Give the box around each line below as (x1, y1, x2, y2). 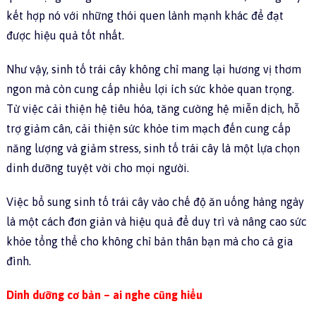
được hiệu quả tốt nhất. (6, 29, 124, 42)
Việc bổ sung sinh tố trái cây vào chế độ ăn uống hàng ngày (6, 195, 304, 209)
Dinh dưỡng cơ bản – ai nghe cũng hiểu (6, 288, 202, 302)
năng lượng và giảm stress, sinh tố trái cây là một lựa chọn (6, 142, 300, 155)
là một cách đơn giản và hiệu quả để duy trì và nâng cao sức (6, 215, 307, 229)
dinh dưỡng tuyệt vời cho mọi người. (6, 162, 189, 175)
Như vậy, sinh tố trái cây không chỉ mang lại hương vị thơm (6, 63, 301, 76)
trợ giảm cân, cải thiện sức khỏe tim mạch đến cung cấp (6, 122, 291, 135)
